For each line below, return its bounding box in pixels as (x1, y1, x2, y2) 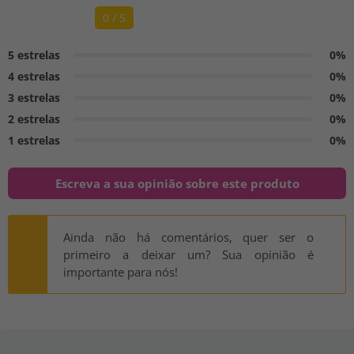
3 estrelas (8, 89, 60, 105)
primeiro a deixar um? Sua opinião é (63, 246, 314, 262)
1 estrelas (8, 132, 60, 148)
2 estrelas (8, 111, 60, 126)
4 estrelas (8, 68, 60, 84)
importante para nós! (63, 263, 178, 280)
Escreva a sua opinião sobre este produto (55, 175, 299, 191)
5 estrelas (8, 47, 60, 62)
